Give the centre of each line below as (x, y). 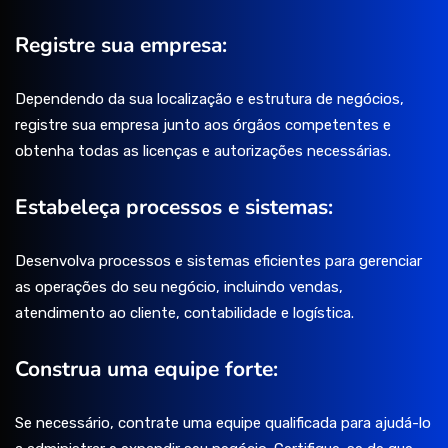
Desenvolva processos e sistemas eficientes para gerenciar (218, 261)
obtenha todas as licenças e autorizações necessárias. (203, 151)
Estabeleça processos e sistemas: (174, 207)
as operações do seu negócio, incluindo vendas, (179, 287)
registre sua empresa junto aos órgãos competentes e (203, 125)
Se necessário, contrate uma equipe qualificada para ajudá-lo (223, 423)
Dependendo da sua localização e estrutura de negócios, (209, 99)
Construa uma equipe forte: (146, 369)
